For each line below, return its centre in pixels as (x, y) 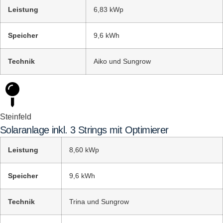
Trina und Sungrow (99, 202)
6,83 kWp (109, 9)
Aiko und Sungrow (122, 61)
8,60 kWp (84, 150)
